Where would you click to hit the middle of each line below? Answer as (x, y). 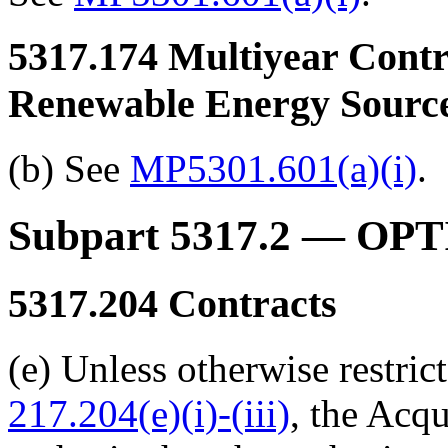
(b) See (69, 169)
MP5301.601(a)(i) (273, 169)
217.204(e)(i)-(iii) (149, 413)
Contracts (247, 303)
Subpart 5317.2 (149, 236)
